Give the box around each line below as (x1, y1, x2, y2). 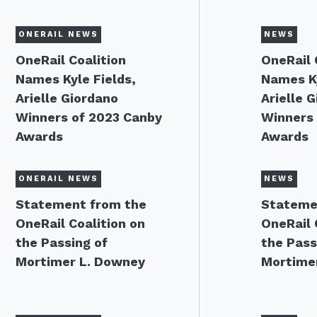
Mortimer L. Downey (16, 254, 145, 269)
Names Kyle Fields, (16, 71, 136, 86)
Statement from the (16, 197, 146, 212)
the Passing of (16, 235, 108, 250)
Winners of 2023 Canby (16, 110, 162, 125)
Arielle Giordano (16, 91, 118, 105)
